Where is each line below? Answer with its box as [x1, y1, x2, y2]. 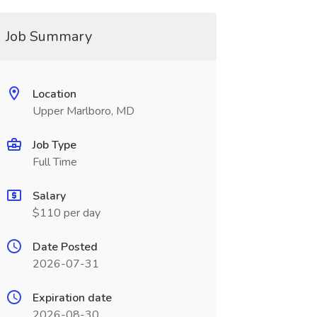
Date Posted [32, 239, 98, 255]
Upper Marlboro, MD [32, 103, 134, 119]
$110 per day [32, 205, 100, 221]
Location [32, 86, 76, 102]
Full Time [32, 154, 77, 170]
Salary [32, 188, 66, 204]
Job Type [32, 137, 76, 153]
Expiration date [32, 290, 112, 306]
